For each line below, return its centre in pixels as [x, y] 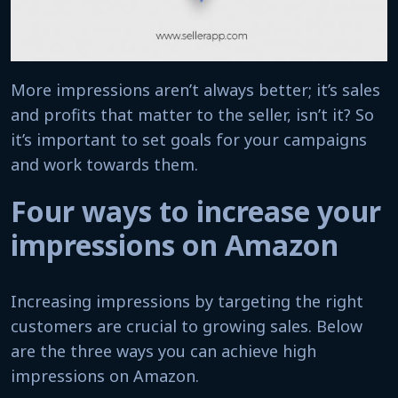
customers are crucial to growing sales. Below [187, 326]
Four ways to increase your [196, 211]
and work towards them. [104, 164]
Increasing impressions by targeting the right [187, 301]
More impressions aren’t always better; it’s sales [195, 90]
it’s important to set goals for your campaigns [189, 139]
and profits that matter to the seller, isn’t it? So [192, 115]
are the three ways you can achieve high [163, 351]
